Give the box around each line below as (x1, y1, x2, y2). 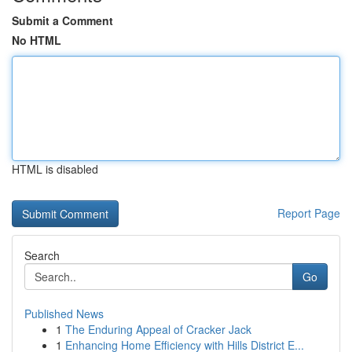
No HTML (12, 32, 61, 48)
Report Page (277, 205, 340, 221)
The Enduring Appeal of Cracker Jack (65, 321, 251, 337)
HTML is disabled (12, 161, 98, 177)
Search (24, 247, 60, 263)
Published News (24, 306, 104, 321)
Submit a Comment (12, 13, 113, 28)
